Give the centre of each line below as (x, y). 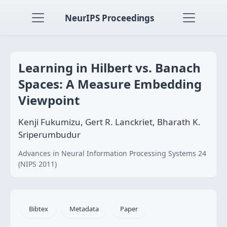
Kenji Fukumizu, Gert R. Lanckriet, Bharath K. (109, 122)
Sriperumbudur (49, 135)
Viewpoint (49, 100)
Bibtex (39, 209)
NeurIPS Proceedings (109, 18)
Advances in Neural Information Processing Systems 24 (112, 153)
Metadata (84, 209)
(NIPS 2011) (37, 164)
